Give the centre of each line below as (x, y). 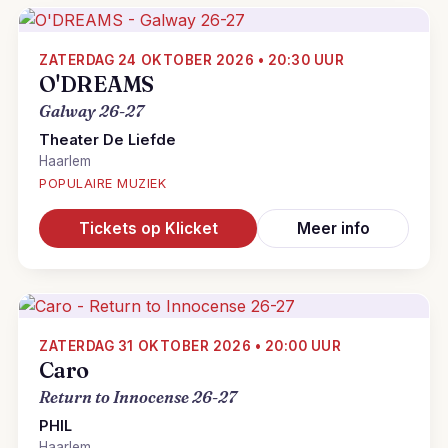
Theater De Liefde (107, 140)
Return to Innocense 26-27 (138, 397)
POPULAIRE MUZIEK (103, 183)
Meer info (333, 228)
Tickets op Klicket (148, 228)
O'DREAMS (97, 84)
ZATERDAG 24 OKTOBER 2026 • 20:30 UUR (192, 60)
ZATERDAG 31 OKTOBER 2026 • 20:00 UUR (190, 346)
